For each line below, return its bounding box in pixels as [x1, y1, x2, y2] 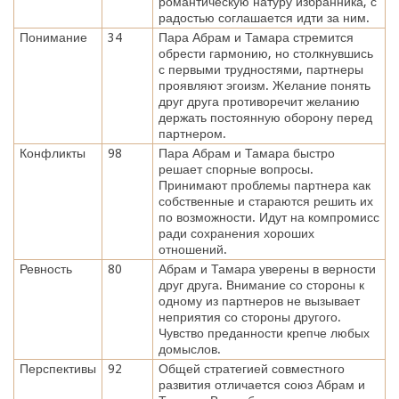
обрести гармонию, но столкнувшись [158, 45, 373, 61]
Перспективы [19, 361, 96, 376]
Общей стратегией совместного [158, 361, 345, 376]
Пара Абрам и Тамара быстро [158, 145, 335, 160]
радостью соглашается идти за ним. [158, 10, 370, 25]
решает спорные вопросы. [158, 161, 313, 176]
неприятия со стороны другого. [158, 309, 341, 324]
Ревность [19, 261, 72, 276]
